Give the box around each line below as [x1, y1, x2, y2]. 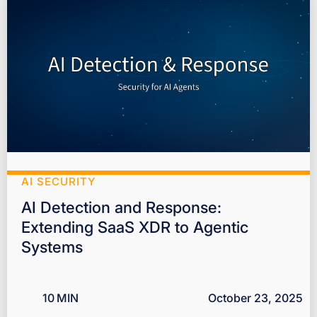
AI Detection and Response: [21, 197, 221, 217]
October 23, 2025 [208, 290, 303, 305]
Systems [21, 237, 83, 256]
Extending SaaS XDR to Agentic [21, 217, 248, 236]
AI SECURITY [21, 174, 96, 188]
